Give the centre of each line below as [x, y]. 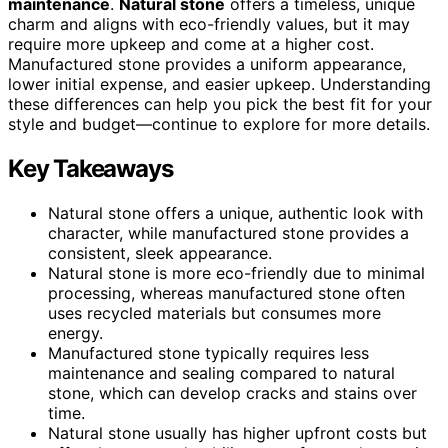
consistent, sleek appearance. [160, 252]
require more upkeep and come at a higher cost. [191, 43]
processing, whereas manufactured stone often [226, 292]
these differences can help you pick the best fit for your [220, 103]
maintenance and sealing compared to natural [221, 372]
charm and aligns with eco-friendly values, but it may [209, 23]
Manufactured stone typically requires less [208, 352]
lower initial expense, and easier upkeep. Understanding [219, 83]
